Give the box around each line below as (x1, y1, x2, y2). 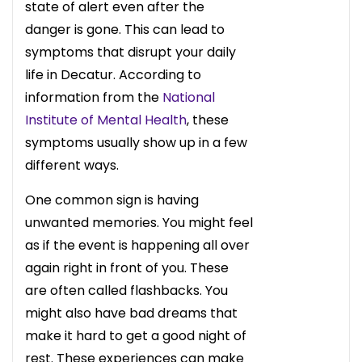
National (162, 87, 215, 107)
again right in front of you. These (25, 258, 229, 277)
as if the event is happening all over (25, 235, 250, 255)
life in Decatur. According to (25, 65, 201, 84)
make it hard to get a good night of (25, 326, 246, 345)
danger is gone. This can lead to (25, 19, 225, 39)
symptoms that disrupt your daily (25, 42, 236, 61)
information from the (25, 87, 162, 107)
